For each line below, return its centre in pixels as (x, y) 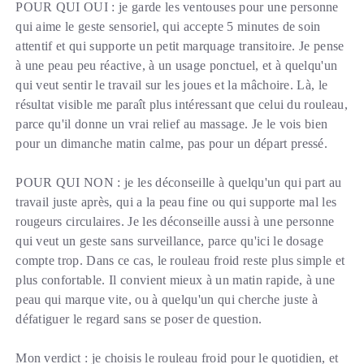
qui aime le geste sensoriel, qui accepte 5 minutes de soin (168, 27)
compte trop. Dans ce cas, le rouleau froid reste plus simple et (180, 261)
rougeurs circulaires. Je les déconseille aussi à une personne (175, 222)
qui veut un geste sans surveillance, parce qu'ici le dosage (170, 241)
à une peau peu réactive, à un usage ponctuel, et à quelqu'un (177, 66)
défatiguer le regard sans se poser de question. (139, 319)
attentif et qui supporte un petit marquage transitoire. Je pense (180, 46)
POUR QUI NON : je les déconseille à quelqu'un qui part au (179, 183)
